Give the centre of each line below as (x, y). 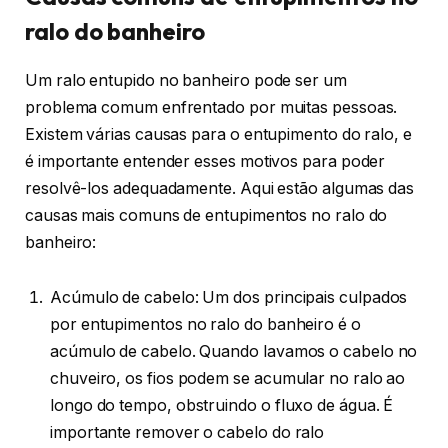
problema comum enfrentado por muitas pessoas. (211, 107)
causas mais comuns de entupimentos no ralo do (206, 215)
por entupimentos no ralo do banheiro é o (205, 325)
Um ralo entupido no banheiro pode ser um (186, 80)
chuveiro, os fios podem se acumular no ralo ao (228, 379)
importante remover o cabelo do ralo (187, 433)
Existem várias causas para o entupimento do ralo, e (218, 134)
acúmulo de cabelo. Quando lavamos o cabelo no (234, 352)
